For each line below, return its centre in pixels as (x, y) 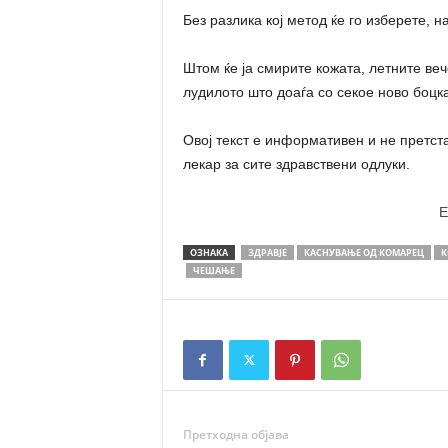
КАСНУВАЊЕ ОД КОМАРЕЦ (363, 252)
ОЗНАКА (208, 252)
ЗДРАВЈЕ (267, 252)
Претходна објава (235, 434)
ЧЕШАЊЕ (213, 270)
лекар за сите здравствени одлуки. (296, 164)
